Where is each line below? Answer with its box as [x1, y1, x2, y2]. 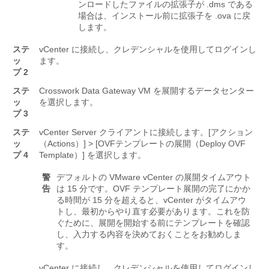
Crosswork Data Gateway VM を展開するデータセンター [39, 86, 254, 96]
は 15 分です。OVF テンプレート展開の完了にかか [56, 184, 250, 194]
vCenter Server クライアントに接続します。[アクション [39, 127, 253, 138]
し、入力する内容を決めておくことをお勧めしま [56, 229, 241, 240]
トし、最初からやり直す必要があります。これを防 [56, 207, 250, 217]
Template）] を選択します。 [39, 150, 146, 160]
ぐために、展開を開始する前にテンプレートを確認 [56, 218, 250, 228]
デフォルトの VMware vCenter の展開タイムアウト [56, 172, 251, 183]
